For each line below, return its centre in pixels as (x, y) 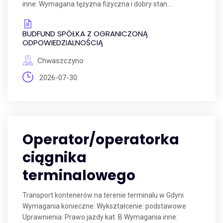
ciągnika (55, 158)
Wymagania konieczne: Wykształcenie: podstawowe (104, 206)
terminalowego (79, 175)
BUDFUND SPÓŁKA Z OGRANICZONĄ (85, 34)
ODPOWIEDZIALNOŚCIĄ (63, 43)
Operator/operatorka (101, 140)
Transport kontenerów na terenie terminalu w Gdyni (103, 195)
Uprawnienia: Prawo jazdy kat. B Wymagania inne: (100, 217)
